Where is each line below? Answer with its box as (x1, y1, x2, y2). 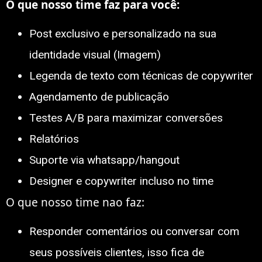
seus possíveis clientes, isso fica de (29, 246, 204, 260)
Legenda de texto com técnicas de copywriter (29, 68, 253, 82)
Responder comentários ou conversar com (29, 225, 239, 239)
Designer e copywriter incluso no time (29, 174, 213, 188)
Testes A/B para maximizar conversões (29, 111, 223, 125)
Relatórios (29, 132, 79, 146)
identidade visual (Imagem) (29, 47, 161, 61)
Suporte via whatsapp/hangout (29, 153, 180, 167)
